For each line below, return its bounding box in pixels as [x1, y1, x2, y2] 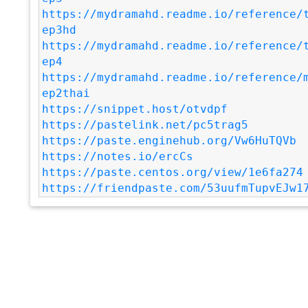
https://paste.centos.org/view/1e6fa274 [42, 166, 304, 179]
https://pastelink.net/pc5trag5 [42, 118, 249, 131]
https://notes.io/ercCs [42, 150, 194, 163]
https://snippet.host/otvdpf [42, 102, 228, 115]
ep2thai [42, 87, 91, 100]
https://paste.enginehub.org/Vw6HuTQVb [42, 134, 297, 147]
